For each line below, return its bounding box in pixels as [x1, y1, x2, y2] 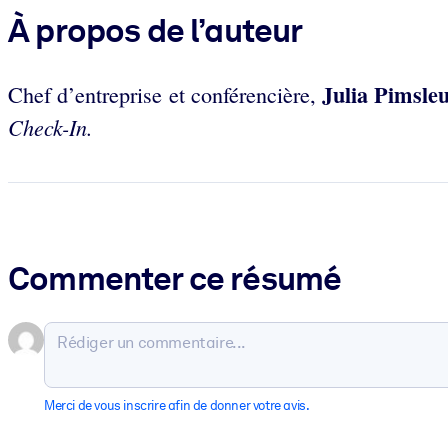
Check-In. [8, 112, 93, 143]
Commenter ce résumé [8, 257, 342, 298]
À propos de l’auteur [8, 10, 303, 51]
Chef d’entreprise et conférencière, [8, 80, 322, 110]
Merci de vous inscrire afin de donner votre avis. [44, 397, 310, 413]
